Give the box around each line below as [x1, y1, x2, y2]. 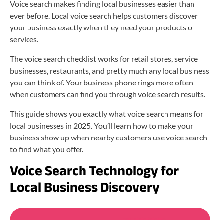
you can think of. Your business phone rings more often [10, 77, 193, 87]
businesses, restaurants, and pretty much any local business [10, 65, 209, 75]
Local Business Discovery [10, 174, 160, 200]
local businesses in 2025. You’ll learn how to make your [10, 120, 193, 130]
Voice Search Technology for [10, 158, 179, 184]
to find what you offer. [10, 144, 83, 154]
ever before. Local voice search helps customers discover [10, 10, 198, 20]
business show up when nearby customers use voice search [10, 132, 207, 142]
